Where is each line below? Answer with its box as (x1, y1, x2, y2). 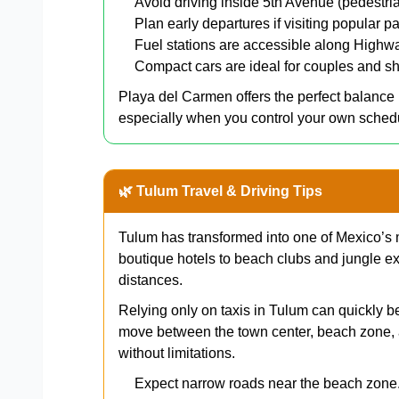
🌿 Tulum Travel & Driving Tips (118, 183, 322, 199)
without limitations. (118, 345, 235, 361)
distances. (118, 272, 183, 288)
